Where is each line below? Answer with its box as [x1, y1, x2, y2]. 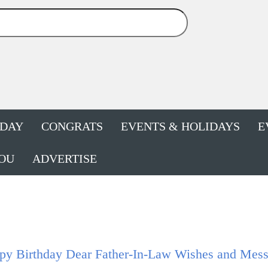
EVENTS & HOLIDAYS [121, 119, 240, 133]
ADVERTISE [32, 151, 97, 165]
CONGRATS [41, 119, 103, 133]
